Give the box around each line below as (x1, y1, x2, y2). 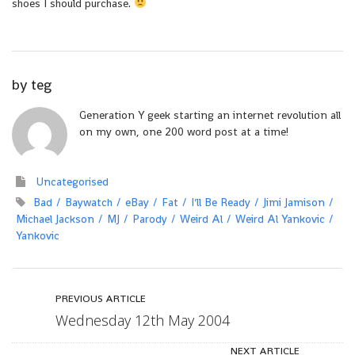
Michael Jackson (16, 211, 94, 226)
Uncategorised (36, 174, 109, 189)
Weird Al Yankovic (235, 211, 325, 226)
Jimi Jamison (263, 194, 325, 209)
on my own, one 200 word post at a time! (79, 124, 288, 139)
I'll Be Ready (191, 194, 250, 209)
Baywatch (65, 194, 113, 209)
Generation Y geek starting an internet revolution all (79, 107, 341, 122)
